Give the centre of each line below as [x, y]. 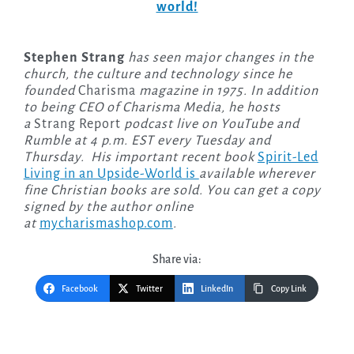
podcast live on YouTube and [210, 124]
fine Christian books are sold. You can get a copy [172, 191]
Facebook [80, 289]
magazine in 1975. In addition [227, 91]
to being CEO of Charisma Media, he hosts [152, 108]
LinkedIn [217, 289]
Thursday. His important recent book [140, 158]
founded [51, 91]
